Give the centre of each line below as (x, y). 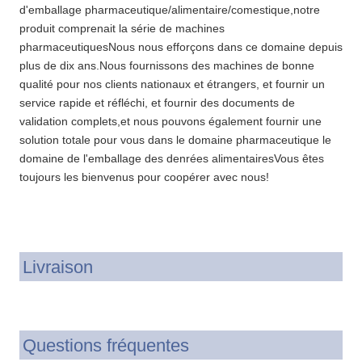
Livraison (58, 267)
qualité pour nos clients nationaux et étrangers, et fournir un (172, 84)
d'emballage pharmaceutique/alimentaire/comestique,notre (170, 10)
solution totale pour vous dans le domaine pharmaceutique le (175, 140)
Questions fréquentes (106, 346)
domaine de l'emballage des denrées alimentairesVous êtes (172, 159)
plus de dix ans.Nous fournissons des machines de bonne (167, 66)
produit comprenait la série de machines (122, 29)
